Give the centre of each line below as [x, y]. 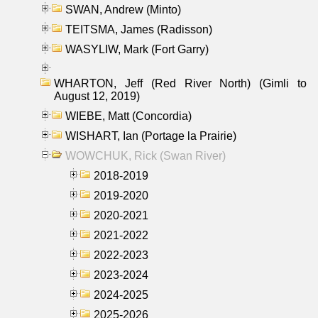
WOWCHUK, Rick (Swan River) [146, 155]
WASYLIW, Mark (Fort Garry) [137, 49]
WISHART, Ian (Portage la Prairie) [151, 136]
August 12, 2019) [97, 96]
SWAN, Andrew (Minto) [123, 9]
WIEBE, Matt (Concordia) [128, 116]
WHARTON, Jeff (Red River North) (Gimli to [180, 83]
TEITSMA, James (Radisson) [139, 29]
